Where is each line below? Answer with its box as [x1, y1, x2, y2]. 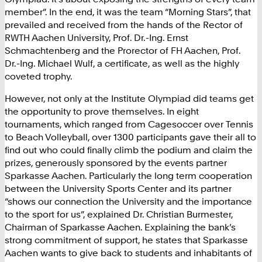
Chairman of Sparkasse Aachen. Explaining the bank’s [5, 220, 236, 233]
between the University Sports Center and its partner [5, 182, 232, 194]
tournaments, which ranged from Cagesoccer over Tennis [5, 118, 253, 130]
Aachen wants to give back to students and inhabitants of [5, 246, 252, 258]
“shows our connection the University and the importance [5, 195, 252, 207]
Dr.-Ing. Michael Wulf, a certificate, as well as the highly [5, 57, 239, 69]
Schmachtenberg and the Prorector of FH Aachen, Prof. [5, 44, 240, 56]
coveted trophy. [5, 70, 73, 82]
